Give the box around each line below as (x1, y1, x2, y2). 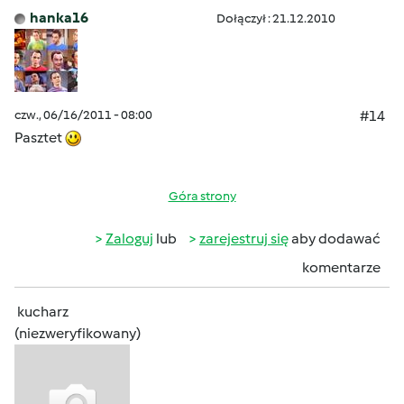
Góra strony (168, 188, 236, 204)
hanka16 (30, 9, 88, 26)
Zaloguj (106, 230, 153, 247)
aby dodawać (289, 230, 381, 247)
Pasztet (14, 129, 65, 146)
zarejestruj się (199, 230, 289, 247)
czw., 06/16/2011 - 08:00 (14, 107, 152, 123)
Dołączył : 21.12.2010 (216, 11, 335, 26)
